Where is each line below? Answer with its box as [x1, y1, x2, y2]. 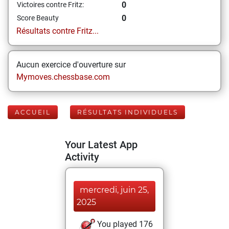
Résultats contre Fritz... [16, 26, 99, 36]
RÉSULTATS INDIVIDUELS [77, 108, 178, 116]
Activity [65, 151, 99, 163]
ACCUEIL [15, 108, 51, 116]
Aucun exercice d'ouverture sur [16, 60, 126, 70]
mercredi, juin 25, [80, 185, 149, 195]
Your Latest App [65, 139, 138, 151]
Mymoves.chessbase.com [16, 72, 110, 82]
